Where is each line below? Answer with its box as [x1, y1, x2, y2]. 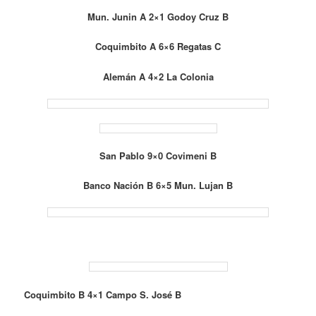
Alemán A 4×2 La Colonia [102, 69, 214, 83]
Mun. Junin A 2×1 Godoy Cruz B [87, 10, 229, 24]
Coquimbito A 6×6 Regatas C [95, 39, 221, 54]
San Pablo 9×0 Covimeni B [99, 148, 217, 162]
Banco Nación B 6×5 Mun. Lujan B [83, 178, 233, 193]
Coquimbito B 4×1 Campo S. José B [24, 287, 182, 301]
